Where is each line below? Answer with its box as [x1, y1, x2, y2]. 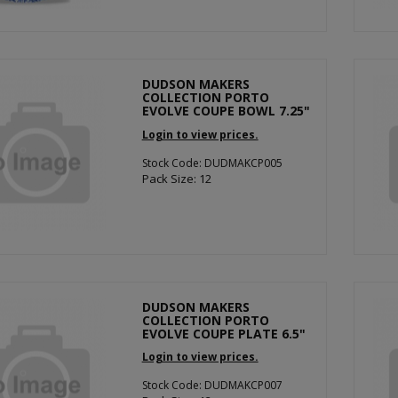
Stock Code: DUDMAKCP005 [141, 155, 283, 171]
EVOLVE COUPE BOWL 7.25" [141, 102, 310, 119]
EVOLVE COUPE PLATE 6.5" [141, 324, 306, 342]
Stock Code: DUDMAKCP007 [141, 378, 283, 393]
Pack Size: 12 [141, 170, 211, 187]
